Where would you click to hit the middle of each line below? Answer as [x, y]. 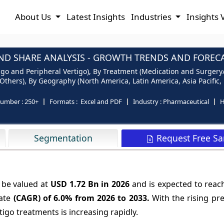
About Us [34, 17]
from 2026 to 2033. [112, 198]
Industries [152, 17]
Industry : [148, 101]
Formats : [63, 101]
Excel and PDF [100, 101]
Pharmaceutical [186, 101]
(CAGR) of [32, 198]
